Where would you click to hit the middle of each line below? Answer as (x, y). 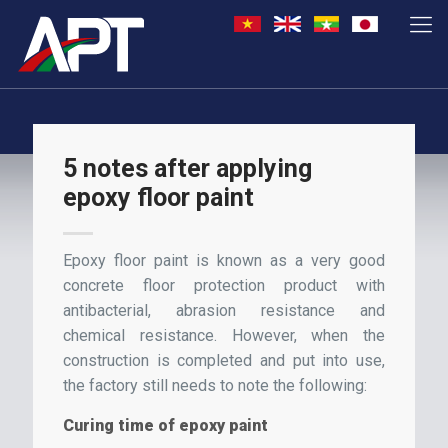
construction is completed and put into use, (224, 361)
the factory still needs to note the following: (215, 386)
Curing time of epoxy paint (165, 426)
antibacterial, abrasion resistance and (224, 311)
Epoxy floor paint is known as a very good (224, 261)
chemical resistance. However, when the (224, 336)
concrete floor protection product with (224, 286)
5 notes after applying (187, 169)
